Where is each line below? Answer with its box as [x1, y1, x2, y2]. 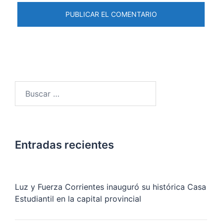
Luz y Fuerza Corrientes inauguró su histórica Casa [15, 182, 206, 192]
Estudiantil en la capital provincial [15, 194, 141, 204]
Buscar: [14, 82, 42, 93]
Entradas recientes [15, 138, 114, 152]
